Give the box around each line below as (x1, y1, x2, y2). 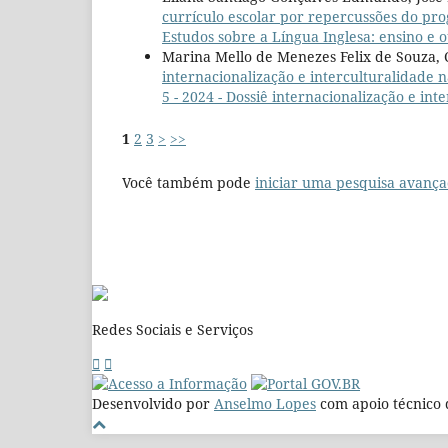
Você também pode (122, 172, 255, 192)
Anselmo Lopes (214, 393, 316, 413)
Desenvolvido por (92, 393, 214, 413)
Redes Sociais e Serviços (92, 319, 253, 339)
